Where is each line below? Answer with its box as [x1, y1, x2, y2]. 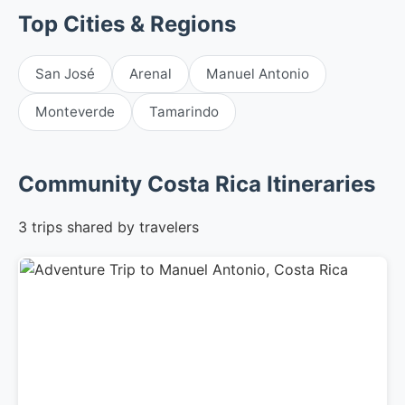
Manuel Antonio [206, 65, 309, 83]
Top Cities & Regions [18, 11, 236, 38]
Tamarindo [149, 103, 219, 121]
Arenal [129, 65, 172, 83]
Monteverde [35, 103, 115, 121]
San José [35, 65, 95, 83]
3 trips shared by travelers [18, 218, 199, 237]
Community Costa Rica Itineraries [18, 171, 375, 198]
